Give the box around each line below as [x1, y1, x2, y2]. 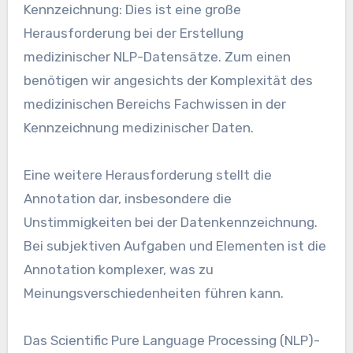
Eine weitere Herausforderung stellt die [23, 167, 272, 184]
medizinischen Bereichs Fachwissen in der [23, 96, 286, 113]
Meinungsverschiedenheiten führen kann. [23, 285, 284, 302]
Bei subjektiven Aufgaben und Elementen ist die [23, 238, 326, 255]
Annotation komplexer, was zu [23, 262, 214, 278]
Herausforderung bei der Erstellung [23, 25, 243, 42]
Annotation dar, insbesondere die [23, 191, 232, 207]
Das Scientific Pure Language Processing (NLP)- [23, 333, 320, 349]
